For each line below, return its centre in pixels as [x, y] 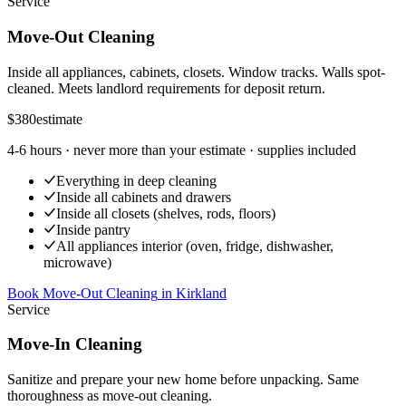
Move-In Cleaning [75, 344]
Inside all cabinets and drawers [144, 197]
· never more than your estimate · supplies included [209, 150]
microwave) [77, 262]
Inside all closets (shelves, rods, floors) [166, 213]
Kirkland [201, 293]
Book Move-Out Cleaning [82, 293]
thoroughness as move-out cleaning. [110, 396]
